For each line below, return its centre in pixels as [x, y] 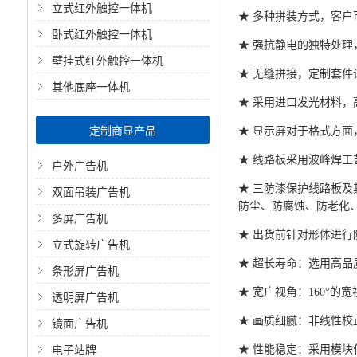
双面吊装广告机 [90, 191]
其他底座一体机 [90, 86]
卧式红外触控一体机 [102, 33]
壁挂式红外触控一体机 [107, 60]
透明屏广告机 [85, 296]
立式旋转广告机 [90, 244]
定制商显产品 [122, 130]
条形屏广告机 [85, 270]
